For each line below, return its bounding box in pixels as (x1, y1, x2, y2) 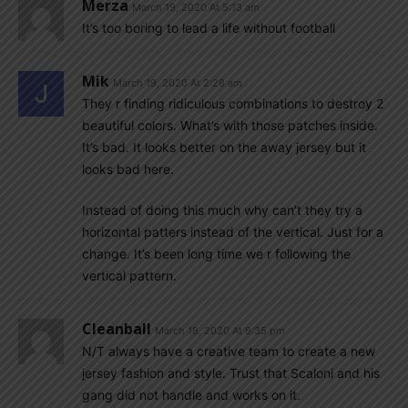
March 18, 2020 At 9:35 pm (155, 324, 285, 337)
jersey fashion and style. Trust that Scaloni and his (82, 365, 380, 381)
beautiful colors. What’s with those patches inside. (82, 117, 378, 133)
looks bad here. (82, 161, 174, 177)
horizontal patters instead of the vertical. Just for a (82, 224, 383, 240)
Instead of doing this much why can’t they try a (82, 202, 362, 218)
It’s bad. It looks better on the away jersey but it (82, 139, 366, 155)
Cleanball (82, 319, 151, 339)
